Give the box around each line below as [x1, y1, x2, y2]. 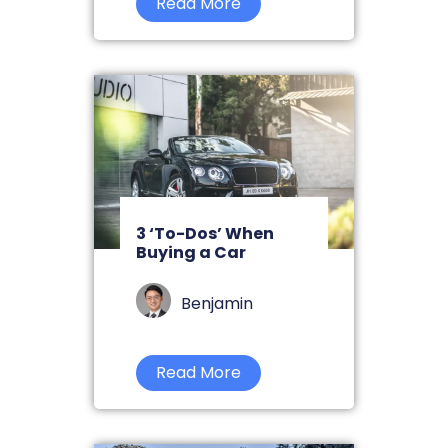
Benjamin [181, 291, 253, 315]
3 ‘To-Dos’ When [136, 221, 274, 245]
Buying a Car [136, 240, 246, 264]
